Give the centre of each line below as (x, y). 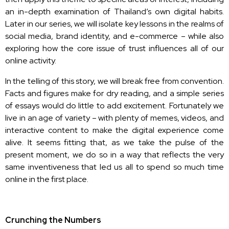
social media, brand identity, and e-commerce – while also (114, 36)
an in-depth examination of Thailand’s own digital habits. (114, 11)
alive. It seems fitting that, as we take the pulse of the (114, 142)
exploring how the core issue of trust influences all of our (114, 48)
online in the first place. (47, 179)
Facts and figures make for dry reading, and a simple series (114, 93)
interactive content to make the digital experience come (114, 130)
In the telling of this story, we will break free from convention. (114, 81)
